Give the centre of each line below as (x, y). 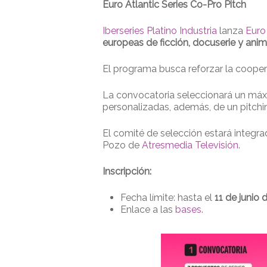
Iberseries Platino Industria (160, 30)
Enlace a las (148, 209)
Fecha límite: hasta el (166, 197)
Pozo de (121, 145)
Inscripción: (127, 171)
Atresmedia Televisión (189, 145)
